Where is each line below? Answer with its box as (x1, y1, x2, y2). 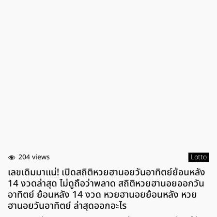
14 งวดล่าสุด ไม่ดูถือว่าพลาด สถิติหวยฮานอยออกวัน (8, 176, 204, 191)
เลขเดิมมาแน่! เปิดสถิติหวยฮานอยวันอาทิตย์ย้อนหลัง (8, 165, 205, 180)
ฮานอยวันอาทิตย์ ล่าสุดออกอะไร (8, 199, 127, 213)
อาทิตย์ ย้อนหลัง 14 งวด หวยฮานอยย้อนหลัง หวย (8, 187, 197, 202)
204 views (18, 152, 50, 162)
